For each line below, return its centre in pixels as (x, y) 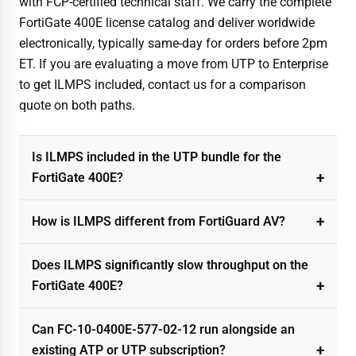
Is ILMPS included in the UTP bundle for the (157, 157)
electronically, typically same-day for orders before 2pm (173, 43)
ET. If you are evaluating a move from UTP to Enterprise (174, 64)
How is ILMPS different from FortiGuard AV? (159, 221)
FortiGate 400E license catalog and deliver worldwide (167, 22)
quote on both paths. (77, 105)
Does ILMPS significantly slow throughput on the (170, 265)
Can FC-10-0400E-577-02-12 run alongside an (163, 329)
